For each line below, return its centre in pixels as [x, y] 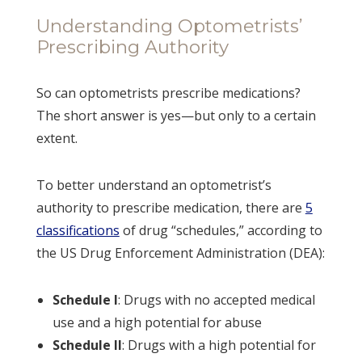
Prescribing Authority [132, 46]
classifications [78, 230]
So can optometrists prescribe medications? [168, 93]
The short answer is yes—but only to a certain [176, 115]
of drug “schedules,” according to [221, 230]
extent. [57, 138]
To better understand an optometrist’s [154, 185]
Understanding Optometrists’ [169, 25]
